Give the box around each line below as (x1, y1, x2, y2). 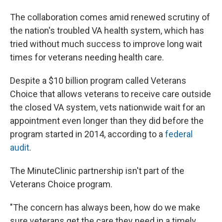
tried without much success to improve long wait (10, 39, 202, 50)
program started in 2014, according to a (10, 129, 165, 140)
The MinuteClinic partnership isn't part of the (10, 166, 184, 176)
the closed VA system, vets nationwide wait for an (10, 102, 205, 113)
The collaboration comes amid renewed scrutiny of (10, 12, 210, 23)
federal (165, 129, 193, 140)
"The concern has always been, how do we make (10, 202, 200, 213)
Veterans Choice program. (10, 179, 112, 190)
